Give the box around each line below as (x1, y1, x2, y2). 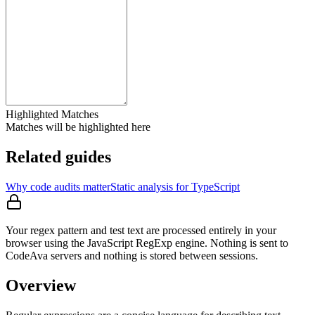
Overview (6, 276, 76, 295)
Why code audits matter (6, 180, 110, 193)
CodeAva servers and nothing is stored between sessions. (6, 249, 258, 262)
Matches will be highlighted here (6, 120, 150, 133)
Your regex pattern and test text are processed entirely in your (6, 224, 276, 236)
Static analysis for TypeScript (110, 180, 240, 193)
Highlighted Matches (6, 108, 98, 120)
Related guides (6, 147, 111, 166)
